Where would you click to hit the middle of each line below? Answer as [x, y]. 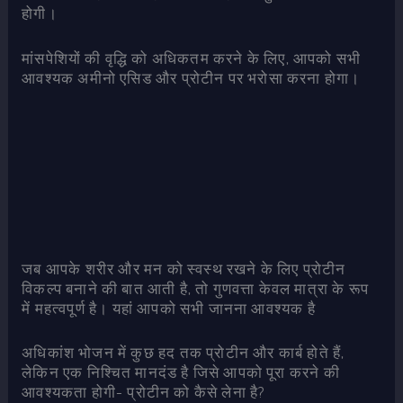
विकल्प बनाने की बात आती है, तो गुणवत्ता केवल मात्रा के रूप [195, 288]
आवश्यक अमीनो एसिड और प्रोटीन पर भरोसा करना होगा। [191, 77]
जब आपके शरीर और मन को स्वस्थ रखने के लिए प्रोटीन [184, 268]
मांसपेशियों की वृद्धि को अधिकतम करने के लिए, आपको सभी [192, 58]
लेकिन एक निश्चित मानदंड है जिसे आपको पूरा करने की [181, 372]
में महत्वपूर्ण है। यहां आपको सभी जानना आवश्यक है [169, 308]
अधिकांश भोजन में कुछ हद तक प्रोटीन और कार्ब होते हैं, [184, 353]
